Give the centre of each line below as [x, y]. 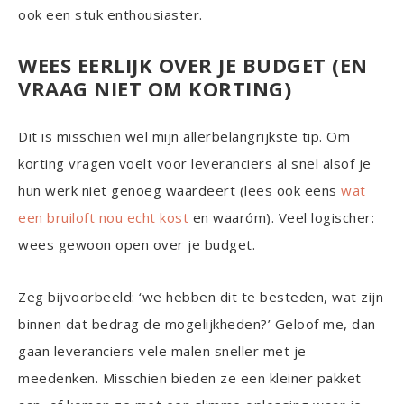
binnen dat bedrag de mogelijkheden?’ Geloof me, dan [197, 324]
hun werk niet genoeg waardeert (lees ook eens [179, 190]
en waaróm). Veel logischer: [281, 217]
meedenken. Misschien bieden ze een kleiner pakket [190, 378]
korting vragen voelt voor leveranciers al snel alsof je [195, 163]
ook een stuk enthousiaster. [110, 14]
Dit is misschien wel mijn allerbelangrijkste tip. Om [184, 136]
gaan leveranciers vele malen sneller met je [162, 351]
